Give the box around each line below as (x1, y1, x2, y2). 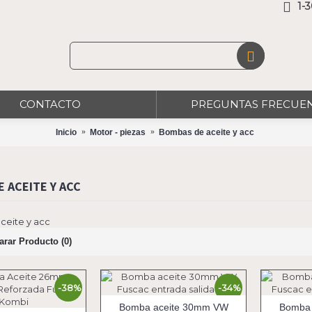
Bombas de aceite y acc (158, 127, 254, 137)
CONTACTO (19, 97, 81, 111)
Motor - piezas (89, 127, 146, 137)
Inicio (55, 127, 77, 137)
